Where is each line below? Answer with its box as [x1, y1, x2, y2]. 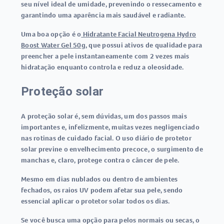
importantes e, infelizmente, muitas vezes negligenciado [21, 122, 199, 131]
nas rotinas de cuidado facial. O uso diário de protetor [21, 133, 191, 142]
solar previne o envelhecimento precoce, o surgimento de [21, 144, 203, 153]
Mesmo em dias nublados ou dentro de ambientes [21, 174, 178, 183]
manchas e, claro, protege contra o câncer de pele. [21, 155, 179, 164]
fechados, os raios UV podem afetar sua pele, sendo [21, 185, 183, 194]
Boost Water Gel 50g [21, 40, 85, 49]
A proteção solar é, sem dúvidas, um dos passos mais [21, 111, 187, 120]
